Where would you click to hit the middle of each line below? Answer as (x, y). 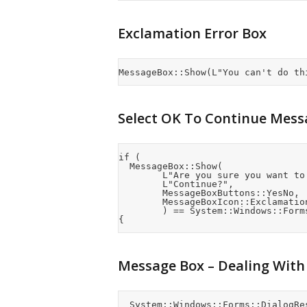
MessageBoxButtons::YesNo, (140, 193)
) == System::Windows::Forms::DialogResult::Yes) (140, 211)
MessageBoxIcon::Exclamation (140, 202)
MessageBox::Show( (124, 166)
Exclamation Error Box (192, 33)
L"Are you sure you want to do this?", (140, 175)
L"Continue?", (140, 184)
